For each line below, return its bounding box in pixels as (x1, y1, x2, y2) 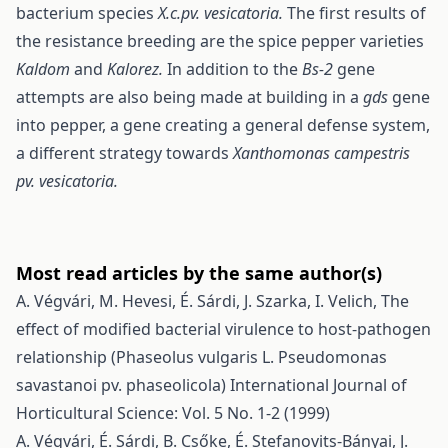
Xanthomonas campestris (233, 142, 410, 164)
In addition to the (167, 58, 302, 80)
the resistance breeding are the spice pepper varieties (16, 30, 424, 52)
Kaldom (16, 58, 74, 80)
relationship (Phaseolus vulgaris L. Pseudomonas (16, 346, 387, 368)
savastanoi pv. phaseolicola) (16, 374, 230, 396)
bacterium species (16, 2, 158, 24)
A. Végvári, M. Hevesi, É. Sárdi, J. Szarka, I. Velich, (16, 290, 381, 312)
